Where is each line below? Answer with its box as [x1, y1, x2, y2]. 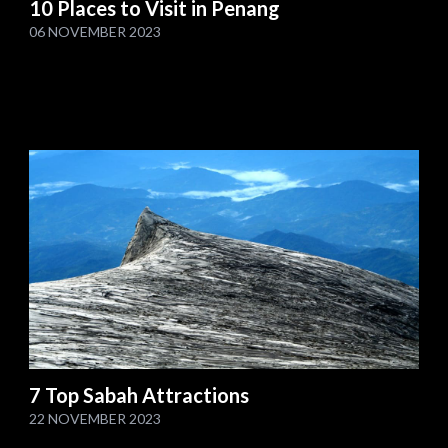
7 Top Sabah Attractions [29, 383, 250, 408]
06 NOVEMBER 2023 [29, 22, 162, 40]
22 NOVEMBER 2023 [29, 410, 162, 428]
